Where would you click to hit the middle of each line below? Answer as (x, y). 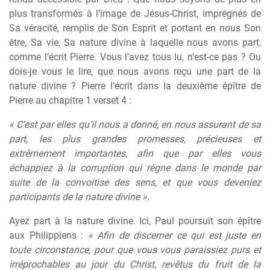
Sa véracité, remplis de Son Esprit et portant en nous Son (135, 28)
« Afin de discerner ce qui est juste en (174, 235)
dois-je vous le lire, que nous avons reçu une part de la (135, 71)
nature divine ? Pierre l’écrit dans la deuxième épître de (135, 86)
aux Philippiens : (49, 235)
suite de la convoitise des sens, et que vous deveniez (135, 182)
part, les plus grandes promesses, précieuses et (135, 139)
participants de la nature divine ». (79, 197)
